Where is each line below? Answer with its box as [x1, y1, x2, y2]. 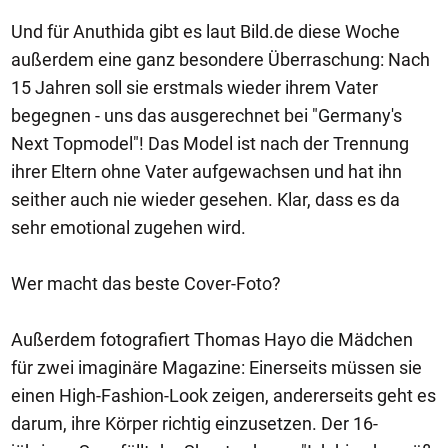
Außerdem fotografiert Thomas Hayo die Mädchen [11, 329, 413, 350]
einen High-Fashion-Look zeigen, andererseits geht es [11, 385, 436, 406]
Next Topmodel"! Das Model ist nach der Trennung [11, 133, 409, 154]
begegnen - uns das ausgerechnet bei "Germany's [11, 105, 402, 126]
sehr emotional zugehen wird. [11, 217, 246, 238]
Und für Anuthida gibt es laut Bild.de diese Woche [11, 21, 400, 42]
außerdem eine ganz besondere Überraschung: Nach [11, 49, 430, 70]
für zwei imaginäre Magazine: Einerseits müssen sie [11, 357, 422, 378]
